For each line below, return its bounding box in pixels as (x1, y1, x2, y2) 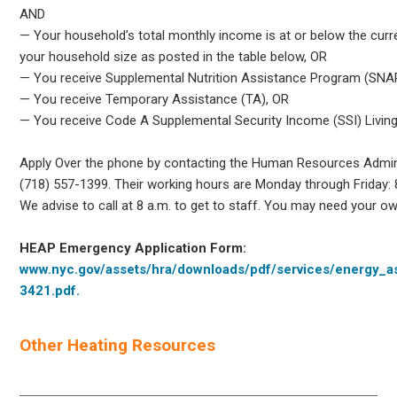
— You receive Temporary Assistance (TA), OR (19, 90, 290, 107)
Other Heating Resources (19, 334, 216, 355)
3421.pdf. (19, 282, 81, 299)
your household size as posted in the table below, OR (19, 48, 328, 65)
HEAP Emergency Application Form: (19, 239, 247, 256)
